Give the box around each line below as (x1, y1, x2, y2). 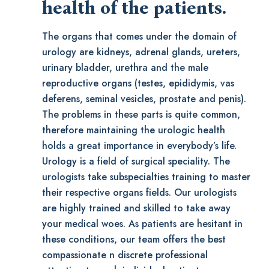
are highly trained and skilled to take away (42, 201, 231, 216)
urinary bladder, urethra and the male (42, 61, 208, 75)
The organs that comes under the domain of (42, 29, 237, 44)
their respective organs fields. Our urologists (42, 186, 237, 200)
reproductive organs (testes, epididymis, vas (42, 76, 234, 91)
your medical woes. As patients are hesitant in (42, 217, 243, 231)
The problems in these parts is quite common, (42, 107, 240, 122)
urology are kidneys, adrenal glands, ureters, (42, 45, 240, 59)
